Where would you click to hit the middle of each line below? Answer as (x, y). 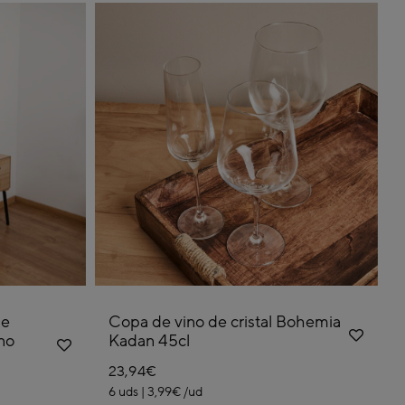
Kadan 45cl (149, 341)
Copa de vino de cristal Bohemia (224, 322)
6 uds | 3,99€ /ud (155, 392)
